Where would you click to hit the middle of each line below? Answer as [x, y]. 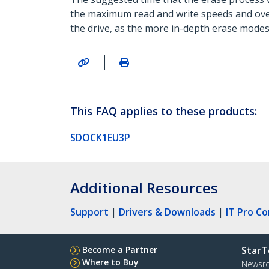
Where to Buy [110, 262]
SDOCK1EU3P [100, 137]
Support [89, 212]
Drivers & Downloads [167, 212]
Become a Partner [120, 249]
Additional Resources [144, 187]
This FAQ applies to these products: [164, 111]
